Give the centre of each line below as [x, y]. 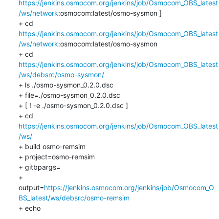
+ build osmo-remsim [52, 146]
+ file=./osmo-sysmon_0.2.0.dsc [69, 95]
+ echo [29, 208]
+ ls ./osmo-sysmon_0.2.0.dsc [66, 85]
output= [31, 187]
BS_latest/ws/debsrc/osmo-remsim [74, 197]
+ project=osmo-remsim [56, 156]
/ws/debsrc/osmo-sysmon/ [61, 74]
